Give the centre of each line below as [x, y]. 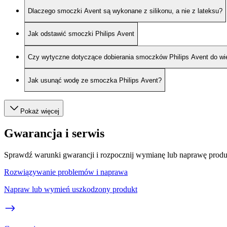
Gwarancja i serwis [54, 133]
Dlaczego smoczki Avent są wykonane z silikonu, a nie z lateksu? [125, 11]
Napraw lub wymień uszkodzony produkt [71, 189]
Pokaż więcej [40, 111]
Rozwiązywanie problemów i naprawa [66, 172]
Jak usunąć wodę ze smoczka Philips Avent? [95, 80]
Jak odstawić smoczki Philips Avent [81, 34]
